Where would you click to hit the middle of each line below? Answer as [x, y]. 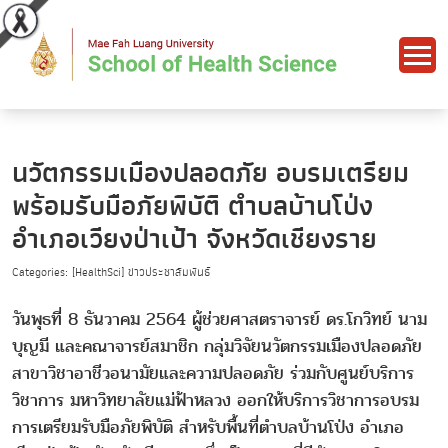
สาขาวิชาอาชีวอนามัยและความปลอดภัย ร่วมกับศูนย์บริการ [213, 374]
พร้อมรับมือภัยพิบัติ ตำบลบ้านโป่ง [192, 207]
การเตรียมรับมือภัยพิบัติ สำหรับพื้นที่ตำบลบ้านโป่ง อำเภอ [208, 428]
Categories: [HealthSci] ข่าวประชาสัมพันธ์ [111, 273]
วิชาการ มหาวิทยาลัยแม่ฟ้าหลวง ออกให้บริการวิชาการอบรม [215, 401]
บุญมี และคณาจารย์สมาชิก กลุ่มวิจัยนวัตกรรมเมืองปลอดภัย [217, 347]
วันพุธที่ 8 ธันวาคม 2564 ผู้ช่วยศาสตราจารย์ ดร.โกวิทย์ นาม [219, 320]
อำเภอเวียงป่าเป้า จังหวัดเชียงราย [194, 240]
